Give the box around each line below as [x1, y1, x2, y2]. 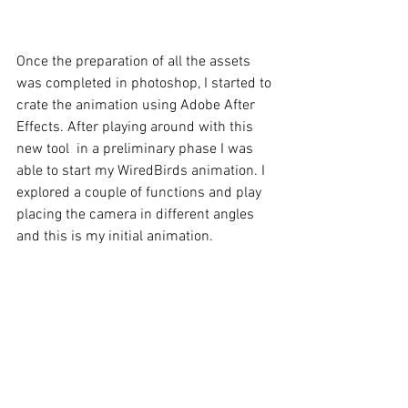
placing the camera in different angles [16, 205, 258, 224]
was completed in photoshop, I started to [16, 74, 275, 93]
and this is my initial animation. [16, 227, 213, 246]
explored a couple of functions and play [16, 183, 265, 202]
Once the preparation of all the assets [16, 52, 254, 71]
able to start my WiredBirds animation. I [16, 161, 269, 180]
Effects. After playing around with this [16, 117, 257, 137]
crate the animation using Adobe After [16, 96, 259, 115]
